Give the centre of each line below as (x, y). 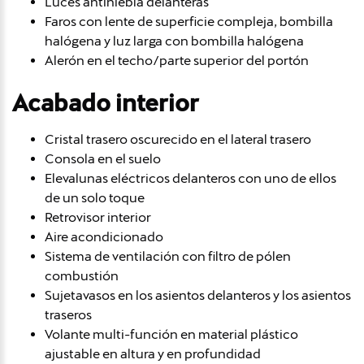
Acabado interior (106, 103)
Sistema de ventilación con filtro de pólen (168, 256)
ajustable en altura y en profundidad (153, 353)
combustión (82, 275)
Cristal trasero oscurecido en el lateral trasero (178, 139)
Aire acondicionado (104, 236)
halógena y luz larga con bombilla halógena (174, 41)
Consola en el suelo (103, 158)
